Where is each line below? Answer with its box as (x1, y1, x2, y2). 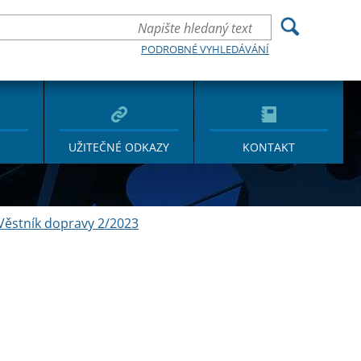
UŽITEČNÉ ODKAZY (68, 139, 170, 155)
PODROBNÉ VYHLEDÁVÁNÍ (141, 42, 269, 56)
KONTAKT (243, 139, 296, 155)
